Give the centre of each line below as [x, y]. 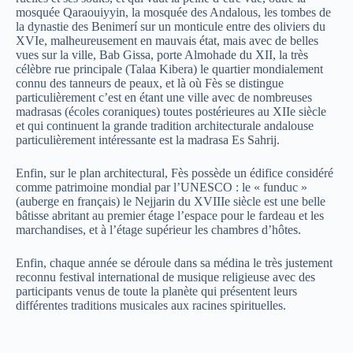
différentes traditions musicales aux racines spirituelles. [151, 305]
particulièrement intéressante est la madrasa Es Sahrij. [148, 140]
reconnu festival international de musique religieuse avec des [165, 277]
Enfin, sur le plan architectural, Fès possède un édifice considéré [175, 173]
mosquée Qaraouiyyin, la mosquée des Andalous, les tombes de [173, 12]
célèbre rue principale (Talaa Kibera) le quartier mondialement [169, 69]
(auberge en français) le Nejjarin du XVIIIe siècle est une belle [171, 201]
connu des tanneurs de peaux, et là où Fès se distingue [150, 83]
